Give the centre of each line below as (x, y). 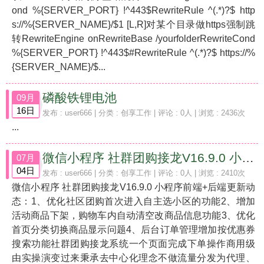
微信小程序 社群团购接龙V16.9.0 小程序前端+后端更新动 (133, 187)
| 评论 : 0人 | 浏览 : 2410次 (198, 173)
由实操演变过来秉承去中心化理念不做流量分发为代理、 (133, 258)
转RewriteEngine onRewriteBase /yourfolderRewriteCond (133, 39)
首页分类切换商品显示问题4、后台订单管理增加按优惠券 (133, 230)
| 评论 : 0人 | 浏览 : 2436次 (198, 113)
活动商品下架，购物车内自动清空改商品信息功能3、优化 (133, 215)
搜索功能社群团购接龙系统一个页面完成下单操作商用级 (133, 244)
